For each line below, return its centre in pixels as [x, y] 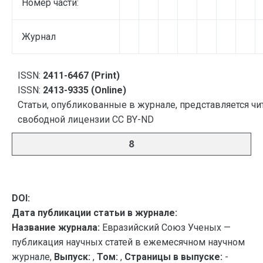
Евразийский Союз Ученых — [165, 227]
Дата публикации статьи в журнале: [95, 213]
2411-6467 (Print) [81, 75]
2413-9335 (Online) [85, 90]
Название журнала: [56, 227]
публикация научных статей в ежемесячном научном [128, 242]
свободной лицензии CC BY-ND [86, 119]
